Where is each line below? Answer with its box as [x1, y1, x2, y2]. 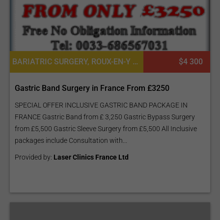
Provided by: [15, 153, 54, 162]
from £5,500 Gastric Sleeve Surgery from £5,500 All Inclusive [15, 125, 197, 133]
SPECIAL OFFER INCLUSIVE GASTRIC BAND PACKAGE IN [15, 101, 188, 110]
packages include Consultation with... [15, 137, 127, 145]
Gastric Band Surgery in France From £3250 [15, 83, 169, 93]
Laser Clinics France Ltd [54, 153, 129, 162]
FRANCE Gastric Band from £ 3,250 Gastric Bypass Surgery [15, 113, 195, 121]
